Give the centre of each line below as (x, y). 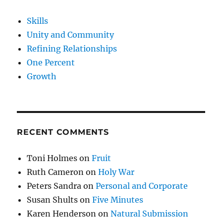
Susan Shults (53, 199)
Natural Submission (150, 213)
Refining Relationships (72, 48)
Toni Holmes (52, 158)
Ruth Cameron (55, 172)
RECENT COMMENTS (63, 132)
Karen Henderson (62, 213)
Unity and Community (71, 34)
